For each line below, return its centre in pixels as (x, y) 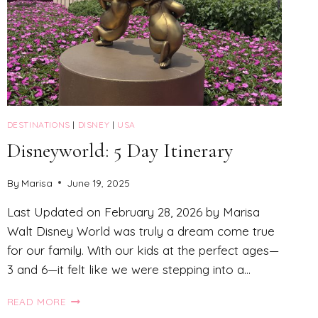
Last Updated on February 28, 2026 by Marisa (133, 212)
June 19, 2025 (98, 182)
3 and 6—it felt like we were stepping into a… (128, 269)
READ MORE (36, 301)
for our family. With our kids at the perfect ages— (143, 250)
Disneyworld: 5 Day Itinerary (120, 151)
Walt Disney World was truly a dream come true (141, 231)
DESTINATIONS (38, 125)
